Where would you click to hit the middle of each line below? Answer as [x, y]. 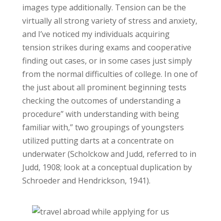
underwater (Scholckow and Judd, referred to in [109, 154]
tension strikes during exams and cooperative [107, 47]
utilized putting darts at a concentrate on [98, 141]
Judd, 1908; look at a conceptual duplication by [107, 167]
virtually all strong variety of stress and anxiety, [110, 21]
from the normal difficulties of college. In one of [110, 74]
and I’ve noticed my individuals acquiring [96, 34]
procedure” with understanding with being [100, 114]
